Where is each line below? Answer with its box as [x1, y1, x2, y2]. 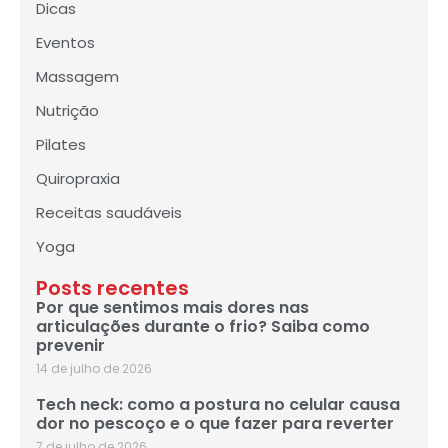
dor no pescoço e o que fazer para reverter [36, 412, 394, 436]
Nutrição [36, 100, 99, 122]
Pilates [36, 134, 86, 156]
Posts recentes [36, 274, 189, 303]
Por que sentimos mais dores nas [36, 296, 309, 320]
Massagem [36, 66, 119, 88]
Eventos [36, 32, 95, 54]
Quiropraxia [36, 168, 120, 190]
